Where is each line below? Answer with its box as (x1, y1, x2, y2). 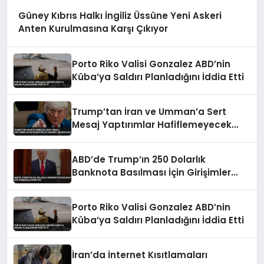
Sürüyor (72, 179, 108, 192)
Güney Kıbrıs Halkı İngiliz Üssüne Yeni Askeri (18, 9, 222, 22)
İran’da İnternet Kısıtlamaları (72, 249, 208, 262)
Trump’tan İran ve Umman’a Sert (72, 105, 227, 118)
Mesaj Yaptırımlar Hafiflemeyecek (72, 118, 232, 131)
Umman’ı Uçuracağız (72, 131, 169, 144)
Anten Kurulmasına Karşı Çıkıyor (18, 22, 168, 35)
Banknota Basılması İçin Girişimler (72, 166, 232, 179)
